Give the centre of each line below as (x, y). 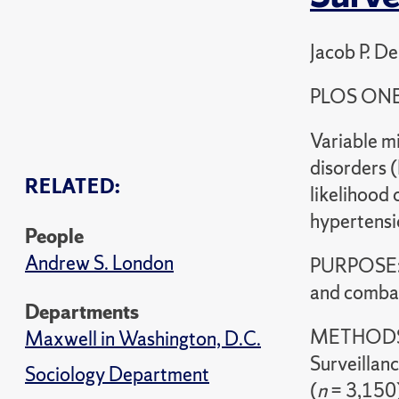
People (54, 236)
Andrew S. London (99, 263)
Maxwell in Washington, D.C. (143, 339)
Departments (82, 312)
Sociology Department (117, 375)
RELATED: (73, 187)
